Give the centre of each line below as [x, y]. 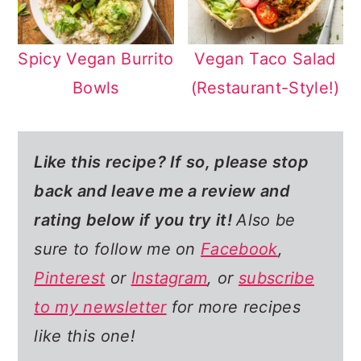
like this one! [85, 336]
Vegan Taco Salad [265, 58]
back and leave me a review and [162, 191]
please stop [261, 162]
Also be [266, 220]
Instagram [169, 278]
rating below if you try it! [133, 220]
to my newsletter [100, 307]
